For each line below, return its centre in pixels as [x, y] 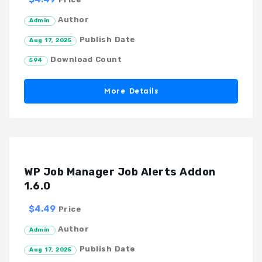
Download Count [85, 59]
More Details [131, 91]
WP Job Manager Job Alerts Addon [120, 172]
